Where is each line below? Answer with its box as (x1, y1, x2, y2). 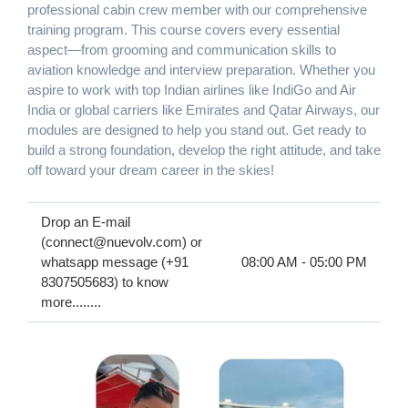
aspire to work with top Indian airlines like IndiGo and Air (27, 81, 356, 97)
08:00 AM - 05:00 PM (241, 253, 367, 270)
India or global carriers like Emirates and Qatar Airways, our (27, 101, 380, 117)
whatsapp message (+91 (41, 253, 189, 270)
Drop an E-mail (41, 213, 130, 229)
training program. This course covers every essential (27, 21, 340, 37)
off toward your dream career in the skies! (27, 161, 274, 178)
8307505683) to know (41, 273, 168, 290)
